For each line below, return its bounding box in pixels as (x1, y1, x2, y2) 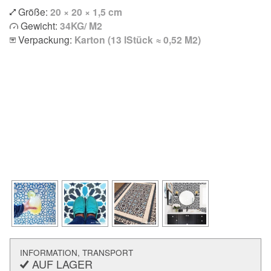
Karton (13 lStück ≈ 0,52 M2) (74, 32, 201, 47)
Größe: (16, 4, 50, 18)
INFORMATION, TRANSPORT (19, 247, 133, 259)
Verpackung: (16, 32, 74, 46)
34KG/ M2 (60, 18, 102, 33)
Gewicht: (18, 18, 60, 32)
